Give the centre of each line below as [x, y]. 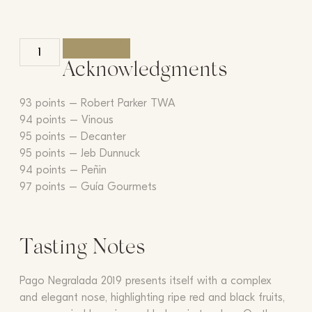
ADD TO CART [96, 44]
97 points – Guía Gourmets [88, 186]
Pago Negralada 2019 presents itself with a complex [145, 280]
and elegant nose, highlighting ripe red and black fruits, [152, 297]
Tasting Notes [82, 248]
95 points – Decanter [72, 136]
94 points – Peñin [63, 170]
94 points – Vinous [66, 119]
